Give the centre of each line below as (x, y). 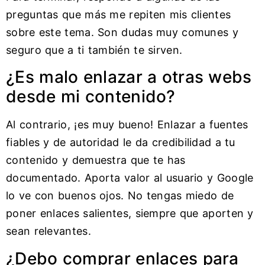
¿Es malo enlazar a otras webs (129, 77)
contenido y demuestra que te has (96, 160)
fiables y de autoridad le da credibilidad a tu (121, 143)
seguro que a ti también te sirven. (94, 50)
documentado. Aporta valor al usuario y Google (130, 178)
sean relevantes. (49, 231)
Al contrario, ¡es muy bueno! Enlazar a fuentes (127, 125)
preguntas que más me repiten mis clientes (119, 15)
